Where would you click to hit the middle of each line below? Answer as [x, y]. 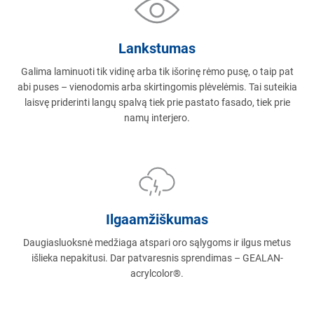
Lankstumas [157, 48]
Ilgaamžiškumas [157, 219]
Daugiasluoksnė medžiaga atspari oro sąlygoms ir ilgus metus [157, 243]
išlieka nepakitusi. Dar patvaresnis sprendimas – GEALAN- [157, 258]
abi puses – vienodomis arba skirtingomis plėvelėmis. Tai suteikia [157, 87]
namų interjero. [157, 118]
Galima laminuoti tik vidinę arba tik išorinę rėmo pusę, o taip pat [157, 71]
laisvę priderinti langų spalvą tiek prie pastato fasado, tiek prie [157, 102]
